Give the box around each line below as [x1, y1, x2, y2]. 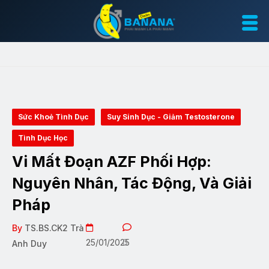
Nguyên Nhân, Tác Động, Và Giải [12, 174, 252, 192]
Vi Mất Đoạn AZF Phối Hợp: [12, 153, 211, 171]
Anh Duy [12, 238, 47, 249]
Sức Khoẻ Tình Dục [18, 112, 89, 121]
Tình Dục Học [18, 133, 68, 142]
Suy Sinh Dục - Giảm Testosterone [107, 112, 235, 121]
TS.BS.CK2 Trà [25, 223, 84, 233]
